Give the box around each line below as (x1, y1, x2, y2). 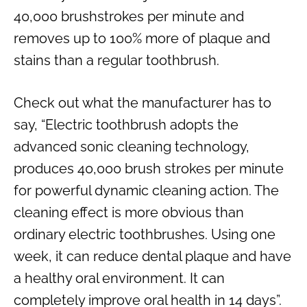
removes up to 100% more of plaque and (14, 30, 270, 47)
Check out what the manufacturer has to (14, 95, 271, 112)
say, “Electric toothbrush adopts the (14, 116, 238, 134)
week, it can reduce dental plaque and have (14, 248, 291, 265)
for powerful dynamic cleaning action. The (14, 182, 279, 199)
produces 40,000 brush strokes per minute (14, 160, 284, 177)
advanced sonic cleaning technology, (14, 138, 249, 156)
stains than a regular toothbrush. (14, 52, 219, 69)
